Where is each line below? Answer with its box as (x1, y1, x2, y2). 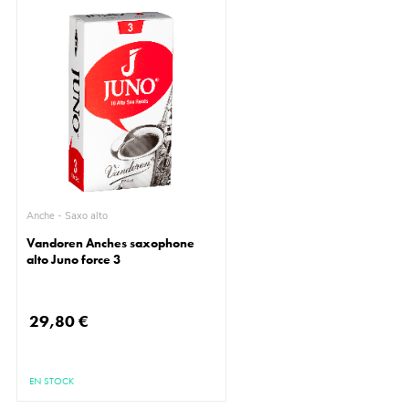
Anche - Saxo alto (65, 209, 109, 224)
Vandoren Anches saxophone (26, 235, 195, 252)
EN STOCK (29, 374, 75, 388)
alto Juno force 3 (26, 251, 121, 268)
